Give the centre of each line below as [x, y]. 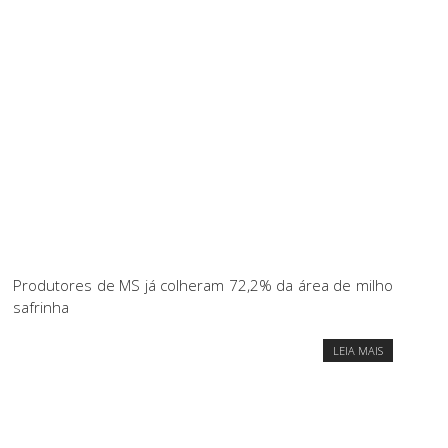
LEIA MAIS [357, 351]
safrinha [41, 307]
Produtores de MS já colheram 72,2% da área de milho [203, 285]
